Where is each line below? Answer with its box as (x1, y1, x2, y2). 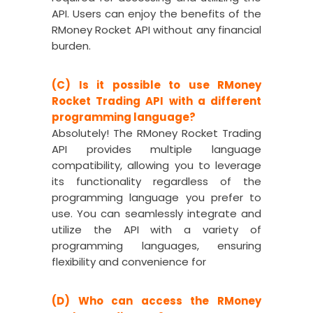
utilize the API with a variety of (52, 222, 261, 237)
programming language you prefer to (52, 190, 261, 205)
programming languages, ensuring (52, 238, 261, 253)
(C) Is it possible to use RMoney (52, 78, 261, 92)
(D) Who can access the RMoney (52, 293, 261, 308)
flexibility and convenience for (52, 254, 206, 269)
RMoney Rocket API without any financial (52, 22, 261, 37)
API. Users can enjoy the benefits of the (52, 6, 261, 21)
